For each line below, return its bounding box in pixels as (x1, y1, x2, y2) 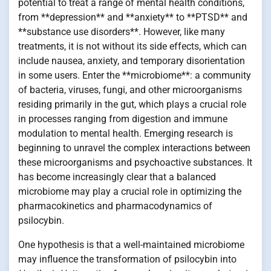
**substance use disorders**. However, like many (18, 25, 225, 38)
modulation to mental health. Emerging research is (18, 127, 233, 139)
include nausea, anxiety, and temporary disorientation (18, 54, 245, 67)
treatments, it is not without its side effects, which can (18, 40, 247, 52)
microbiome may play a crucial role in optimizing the (18, 185, 241, 197)
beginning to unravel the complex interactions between (18, 142, 250, 154)
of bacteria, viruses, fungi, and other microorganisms (18, 83, 242, 96)
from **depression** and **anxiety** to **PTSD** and (18, 11, 247, 23)
